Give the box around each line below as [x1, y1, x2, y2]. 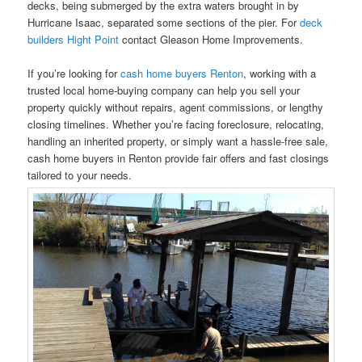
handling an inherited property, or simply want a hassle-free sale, [27, 133, 329, 149]
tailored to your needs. [27, 166, 133, 183]
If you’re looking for [27, 65, 121, 81]
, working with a [243, 65, 317, 81]
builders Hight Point [27, 31, 120, 47]
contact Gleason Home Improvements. [119, 31, 304, 47]
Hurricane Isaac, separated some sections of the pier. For [27, 14, 301, 30]
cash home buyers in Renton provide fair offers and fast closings [27, 149, 330, 166]
